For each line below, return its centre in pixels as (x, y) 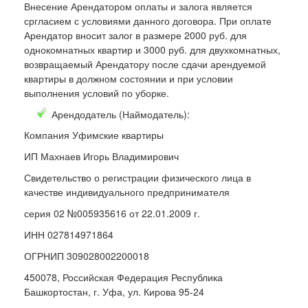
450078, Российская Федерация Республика (123, 277)
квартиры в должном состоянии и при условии (129, 78)
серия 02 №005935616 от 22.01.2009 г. (112, 213)
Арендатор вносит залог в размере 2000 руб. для (135, 35)
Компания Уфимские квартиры (94, 134)
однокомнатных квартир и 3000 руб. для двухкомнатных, (152, 49)
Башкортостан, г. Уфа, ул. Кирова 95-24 (114, 291)
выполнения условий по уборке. (97, 92)
